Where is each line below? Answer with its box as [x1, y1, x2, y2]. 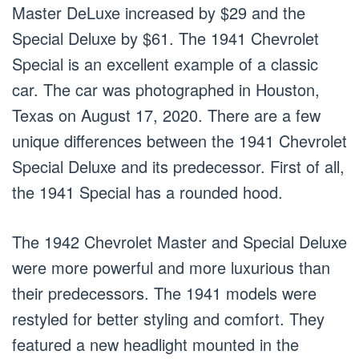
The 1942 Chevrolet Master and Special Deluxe [12, 230, 347, 254]
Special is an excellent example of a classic [12, 52, 318, 76]
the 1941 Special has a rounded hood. [12, 180, 283, 204]
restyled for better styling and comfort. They [12, 307, 325, 331]
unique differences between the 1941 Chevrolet [12, 129, 347, 153]
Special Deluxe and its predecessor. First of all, [12, 155, 345, 179]
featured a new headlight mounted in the [12, 333, 299, 357]
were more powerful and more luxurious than [12, 256, 330, 280]
